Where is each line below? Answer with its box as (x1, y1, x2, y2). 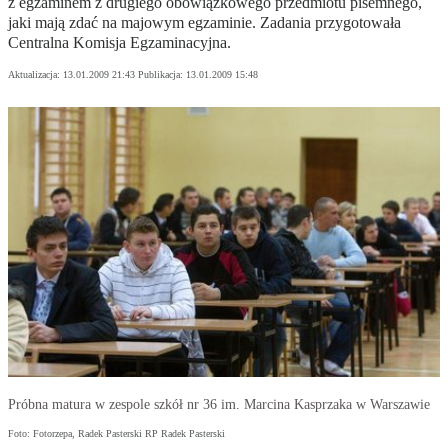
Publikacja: (138, 69, 186, 81)
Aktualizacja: (8, 69, 63, 81)
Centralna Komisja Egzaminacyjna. (8, 34, 231, 52)
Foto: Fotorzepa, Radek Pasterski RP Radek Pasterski (8, 428, 225, 440)
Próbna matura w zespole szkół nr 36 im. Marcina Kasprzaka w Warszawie (8, 397, 430, 413)
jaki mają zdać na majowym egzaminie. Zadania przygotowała (8, 14, 401, 32)
